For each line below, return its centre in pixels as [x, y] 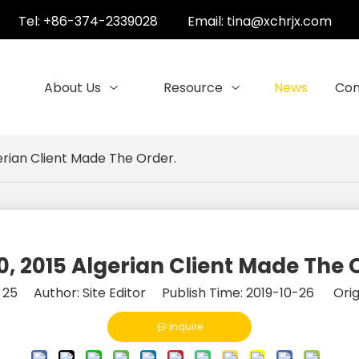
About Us [73, 88]
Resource [194, 88]
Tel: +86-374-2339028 [89, 21]
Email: [207, 21]
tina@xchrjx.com [279, 21]
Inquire [186, 327]
